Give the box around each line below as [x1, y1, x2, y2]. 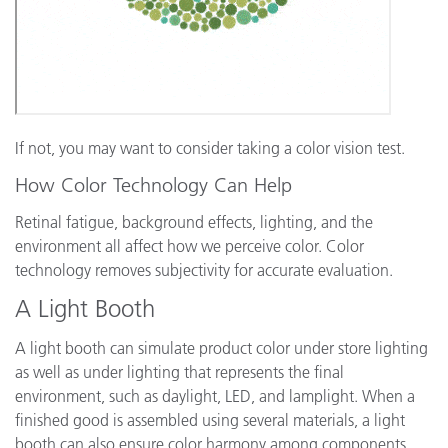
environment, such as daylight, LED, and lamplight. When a [15, 386, 415, 406]
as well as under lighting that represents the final [15, 362, 344, 382]
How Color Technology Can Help [15, 173, 292, 197]
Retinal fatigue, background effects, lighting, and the [15, 212, 373, 232]
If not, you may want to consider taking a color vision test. [15, 138, 405, 158]
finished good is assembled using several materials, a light [15, 410, 405, 430]
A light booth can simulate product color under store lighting [15, 338, 428, 358]
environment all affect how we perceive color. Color [15, 236, 364, 256]
